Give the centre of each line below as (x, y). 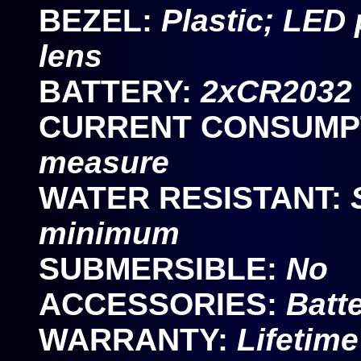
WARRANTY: (138, 340)
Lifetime (298, 340)
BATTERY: (120, 91)
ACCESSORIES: (162, 304)
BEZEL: (100, 21)
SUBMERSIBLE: (162, 269)
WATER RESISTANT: (195, 198)
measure (104, 162)
